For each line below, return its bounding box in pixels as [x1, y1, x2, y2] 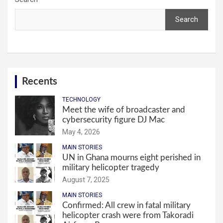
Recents [22, 77, 57, 87]
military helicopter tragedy [62, 163, 159, 172]
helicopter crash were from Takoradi [62, 211, 194, 220]
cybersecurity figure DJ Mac [62, 115, 165, 124]
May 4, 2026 [62, 128, 100, 136]
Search [175, 15, 198, 24]
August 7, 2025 [62, 176, 110, 184]
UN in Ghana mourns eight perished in [62, 153, 201, 162]
